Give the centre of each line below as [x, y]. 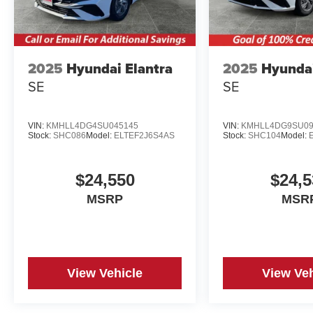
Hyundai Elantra [119, 69]
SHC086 [70, 135]
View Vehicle [105, 273]
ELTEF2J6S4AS [144, 135]
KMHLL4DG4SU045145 [92, 125]
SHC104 [265, 135]
